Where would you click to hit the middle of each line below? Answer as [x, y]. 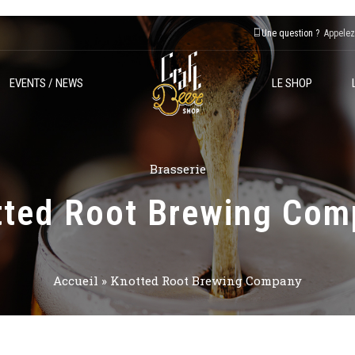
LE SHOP [292, 83]
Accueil [76, 281]
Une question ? [290, 33]
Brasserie [177, 169]
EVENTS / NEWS [46, 83]
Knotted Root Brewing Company [206, 281]
